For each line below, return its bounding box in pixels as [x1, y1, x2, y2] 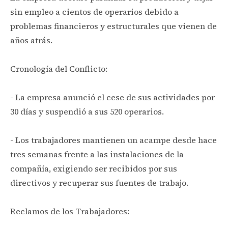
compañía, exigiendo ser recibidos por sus [10, 162, 177, 174]
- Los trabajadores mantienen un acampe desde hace [10, 134, 217, 146]
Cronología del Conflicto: [10, 63, 107, 74]
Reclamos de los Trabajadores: [10, 205, 129, 217]
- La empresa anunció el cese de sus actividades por [10, 91, 215, 103]
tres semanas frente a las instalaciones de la [10, 148, 184, 160]
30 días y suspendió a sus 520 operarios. [10, 105, 164, 117]
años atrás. [10, 34, 52, 46]
